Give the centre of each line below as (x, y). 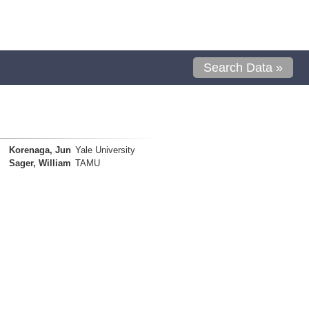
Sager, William (40, 163)
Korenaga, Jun (40, 150)
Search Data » (243, 68)
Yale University (105, 150)
